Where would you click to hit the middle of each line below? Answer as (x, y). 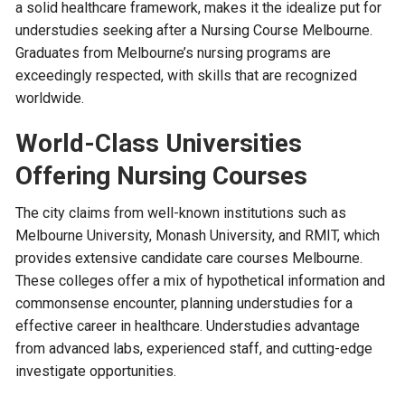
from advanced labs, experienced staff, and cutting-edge (194, 348)
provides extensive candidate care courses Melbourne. (189, 258)
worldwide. (50, 98)
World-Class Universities (159, 143)
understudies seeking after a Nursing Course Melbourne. (194, 30)
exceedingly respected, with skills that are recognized (187, 75)
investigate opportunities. (96, 371)
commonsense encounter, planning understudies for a (184, 303)
